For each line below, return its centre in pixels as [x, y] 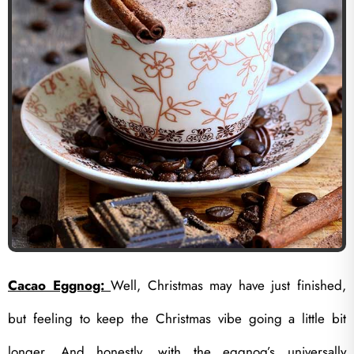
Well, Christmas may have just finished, [229, 286]
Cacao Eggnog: [60, 286]
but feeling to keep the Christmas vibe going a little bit [177, 319]
